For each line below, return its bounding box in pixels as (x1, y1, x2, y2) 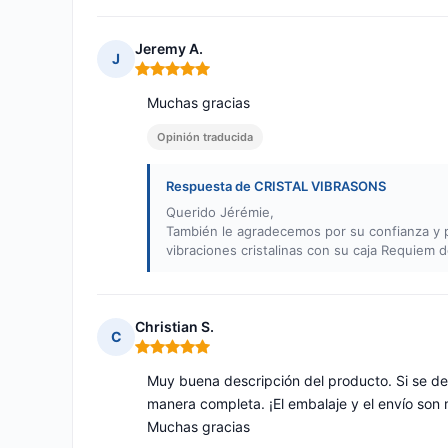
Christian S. (135, 318, 214, 336)
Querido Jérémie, (166, 204, 274, 221)
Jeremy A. (135, 40, 203, 58)
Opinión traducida (157, 130, 253, 145)
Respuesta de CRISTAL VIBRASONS (166, 178, 386, 195)
